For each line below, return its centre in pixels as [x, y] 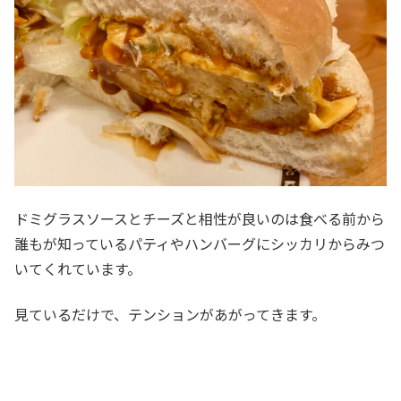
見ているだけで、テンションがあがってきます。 [170, 314]
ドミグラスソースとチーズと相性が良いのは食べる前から [200, 219]
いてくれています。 [78, 269]
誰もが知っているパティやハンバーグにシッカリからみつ [200, 244]
